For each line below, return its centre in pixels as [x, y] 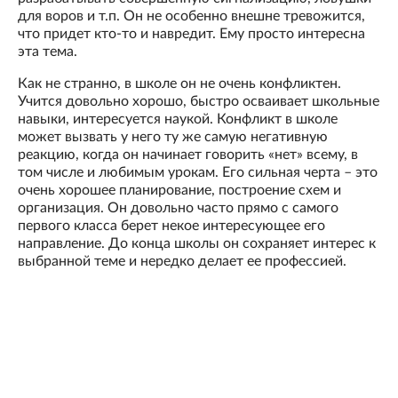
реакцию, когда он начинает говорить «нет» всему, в [188, 155]
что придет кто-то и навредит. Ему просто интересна [191, 34]
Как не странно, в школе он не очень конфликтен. [179, 84]
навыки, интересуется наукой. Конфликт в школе [178, 119]
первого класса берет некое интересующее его [171, 226]
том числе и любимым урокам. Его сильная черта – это [198, 173]
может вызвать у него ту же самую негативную [173, 137]
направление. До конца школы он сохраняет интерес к [197, 244]
